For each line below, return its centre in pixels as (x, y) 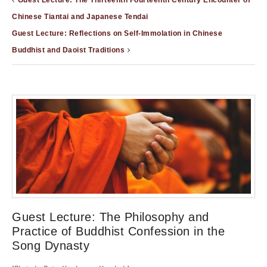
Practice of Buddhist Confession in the (118, 231)
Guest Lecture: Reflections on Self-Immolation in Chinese (117, 34)
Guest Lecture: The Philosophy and (111, 217)
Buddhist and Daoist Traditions (68, 50)
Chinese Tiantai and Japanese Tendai (80, 17)
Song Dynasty (51, 245)
